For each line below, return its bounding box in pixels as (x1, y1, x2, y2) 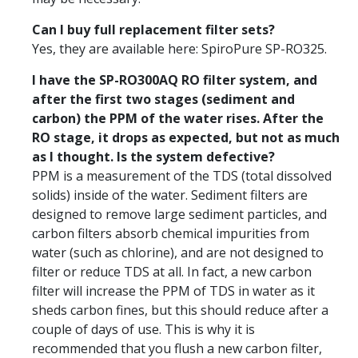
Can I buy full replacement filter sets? (32, 20, 275, 38)
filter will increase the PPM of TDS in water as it (32, 281, 315, 300)
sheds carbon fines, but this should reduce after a (32, 300, 328, 319)
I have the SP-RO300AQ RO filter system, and (32, 70, 317, 89)
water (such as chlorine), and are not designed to (32, 243, 324, 261)
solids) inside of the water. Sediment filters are (32, 185, 308, 204)
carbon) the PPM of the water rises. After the (32, 109, 324, 127)
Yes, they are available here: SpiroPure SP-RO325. (32, 39, 327, 58)
